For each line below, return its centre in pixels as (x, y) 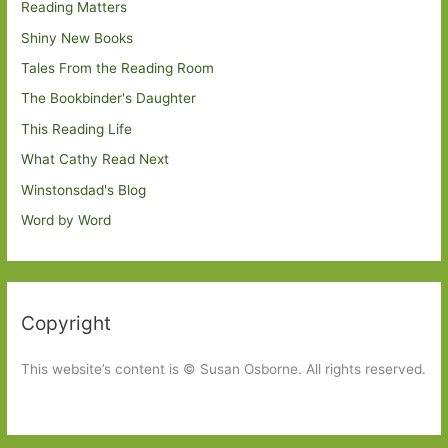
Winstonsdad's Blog (84, 189)
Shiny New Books (77, 37)
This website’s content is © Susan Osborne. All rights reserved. (224, 369)
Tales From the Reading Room (118, 68)
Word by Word (66, 220)
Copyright (66, 323)
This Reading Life (77, 128)
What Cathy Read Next (95, 159)
